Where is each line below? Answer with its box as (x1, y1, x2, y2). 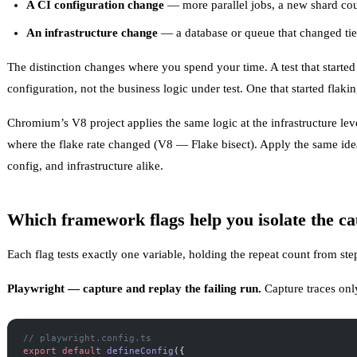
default (57, 345, 101, 355)
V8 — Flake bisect (158, 137, 250, 151)
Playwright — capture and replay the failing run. (7, 281, 261, 295)
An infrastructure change (26, 25, 158, 39)
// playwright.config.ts (23, 332, 151, 343)
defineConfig (101, 345, 174, 355)
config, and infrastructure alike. (7, 159, 163, 172)
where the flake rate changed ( (7, 137, 158, 151)
